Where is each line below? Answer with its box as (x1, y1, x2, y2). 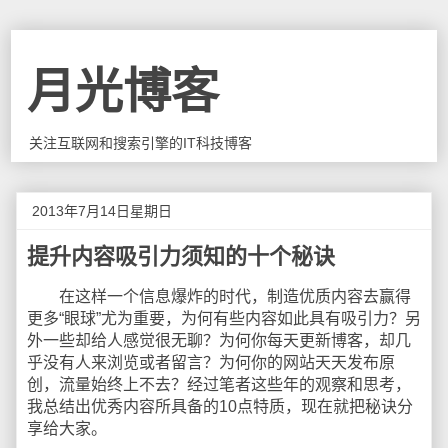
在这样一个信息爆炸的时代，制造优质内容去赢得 (27, 288, 411, 305)
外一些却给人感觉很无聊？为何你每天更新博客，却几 (27, 332, 411, 349)
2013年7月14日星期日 (32, 203, 172, 219)
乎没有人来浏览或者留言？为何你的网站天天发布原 (27, 354, 395, 371)
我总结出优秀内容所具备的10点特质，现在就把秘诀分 (27, 398, 413, 415)
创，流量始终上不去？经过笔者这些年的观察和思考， (27, 376, 411, 393)
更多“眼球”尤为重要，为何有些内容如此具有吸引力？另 (27, 310, 421, 327)
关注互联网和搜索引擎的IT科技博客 (29, 135, 253, 151)
